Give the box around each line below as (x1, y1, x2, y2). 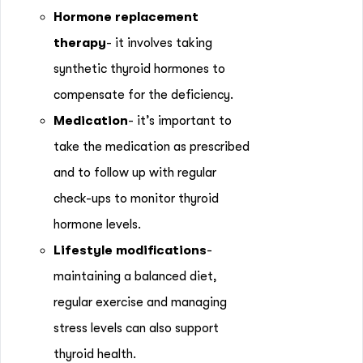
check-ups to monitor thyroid (53, 191, 219, 206)
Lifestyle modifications (53, 243, 207, 258)
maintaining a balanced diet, (53, 269, 217, 284)
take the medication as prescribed (53, 139, 250, 154)
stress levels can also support (53, 321, 219, 335)
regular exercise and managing (53, 295, 227, 310)
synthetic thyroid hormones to (53, 62, 225, 76)
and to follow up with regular (53, 165, 216, 180)
